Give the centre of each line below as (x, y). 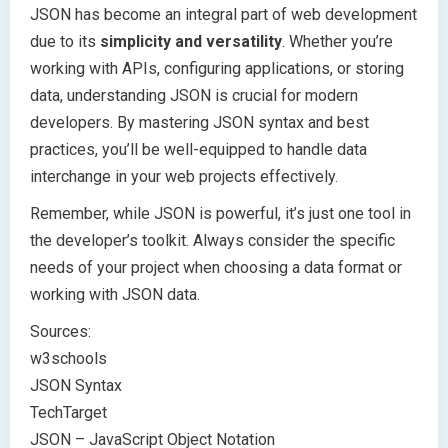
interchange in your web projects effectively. (184, 177)
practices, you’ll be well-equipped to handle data (198, 150)
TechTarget (68, 413)
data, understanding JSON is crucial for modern (194, 96)
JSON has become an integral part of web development (223, 15)
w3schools (68, 359)
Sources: (60, 332)
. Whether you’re (337, 42)
